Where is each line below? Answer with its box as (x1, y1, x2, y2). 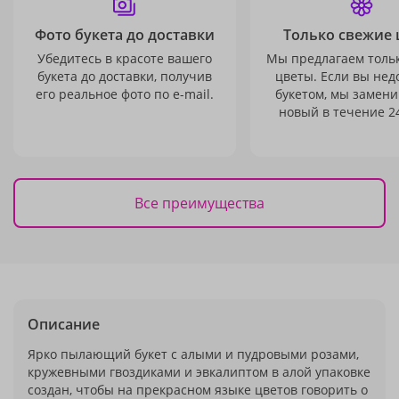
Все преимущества (134, 192, 265, 213)
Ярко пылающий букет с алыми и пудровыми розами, (28, 346, 359, 362)
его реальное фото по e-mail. (36, 85, 214, 102)
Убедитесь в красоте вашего (37, 50, 212, 67)
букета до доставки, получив (37, 68, 212, 85)
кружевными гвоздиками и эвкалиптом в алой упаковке (28, 363, 370, 380)
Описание (28, 314, 100, 334)
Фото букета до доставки (35, 25, 215, 45)
